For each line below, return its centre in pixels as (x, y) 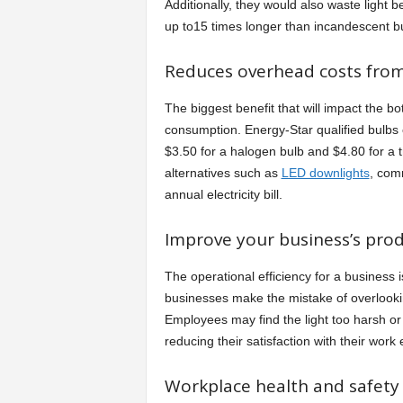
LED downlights (325, 173)
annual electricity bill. (223, 194)
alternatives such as (223, 173)
